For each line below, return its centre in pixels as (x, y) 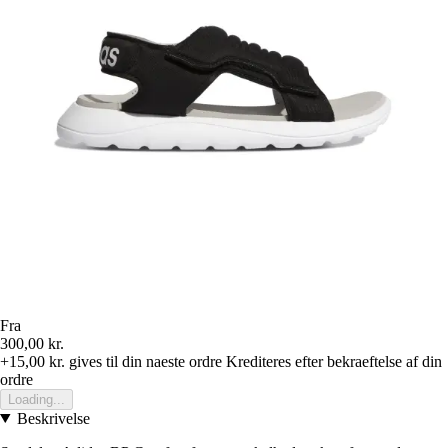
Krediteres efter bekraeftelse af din (334, 361)
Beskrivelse (53, 418)
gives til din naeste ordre (143, 361)
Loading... (36, 399)
